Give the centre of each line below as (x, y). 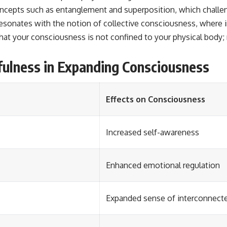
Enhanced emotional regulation (163, 165)
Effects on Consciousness (156, 100)
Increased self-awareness (153, 133)
